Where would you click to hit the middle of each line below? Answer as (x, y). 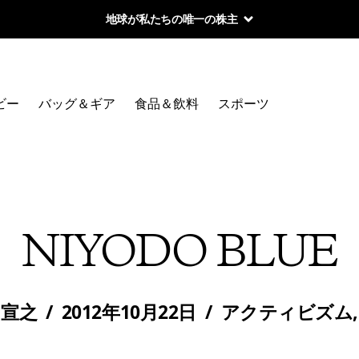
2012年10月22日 (129, 312)
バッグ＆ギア (77, 103)
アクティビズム (287, 312)
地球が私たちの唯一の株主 (171, 19)
